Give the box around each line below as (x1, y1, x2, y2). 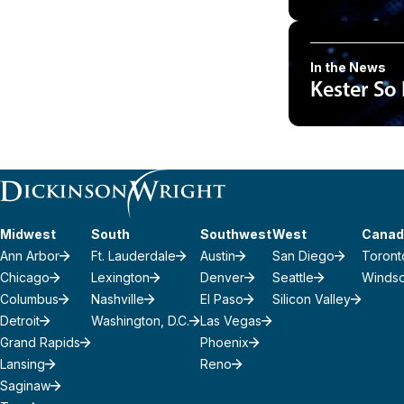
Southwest (200, 226, 271, 242)
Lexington (91, 270, 150, 285)
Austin (200, 248, 235, 263)
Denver (200, 270, 244, 285)
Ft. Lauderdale (91, 248, 176, 263)
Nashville (91, 291, 144, 307)
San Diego (272, 248, 335, 263)
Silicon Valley (272, 291, 351, 307)
